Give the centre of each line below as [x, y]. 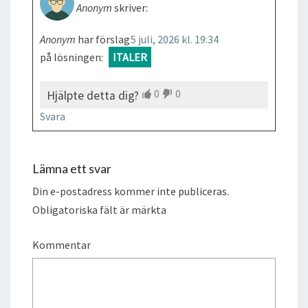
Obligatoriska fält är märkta [99, 209]
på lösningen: [71, 57]
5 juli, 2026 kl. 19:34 [175, 39]
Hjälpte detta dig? [93, 95]
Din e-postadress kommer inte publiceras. [131, 191]
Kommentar [62, 244]
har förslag [104, 39]
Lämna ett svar [72, 168]
